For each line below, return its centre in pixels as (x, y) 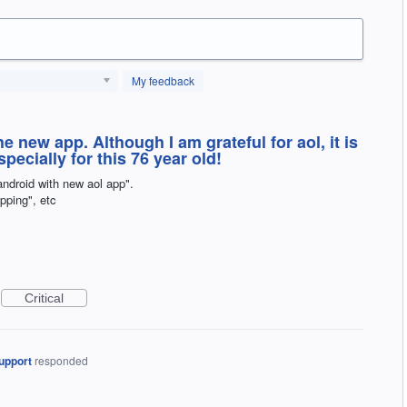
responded (61, 360)
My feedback (163, 80)
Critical (44, 298)
